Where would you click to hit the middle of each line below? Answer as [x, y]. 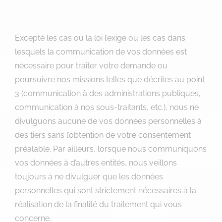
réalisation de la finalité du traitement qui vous [98, 204]
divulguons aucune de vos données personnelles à [108, 121]
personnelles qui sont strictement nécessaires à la [106, 191]
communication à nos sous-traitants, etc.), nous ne [107, 107]
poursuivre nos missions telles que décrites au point [110, 80]
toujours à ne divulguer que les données [89, 177]
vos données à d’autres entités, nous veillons [96, 163]
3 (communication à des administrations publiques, [108, 93]
